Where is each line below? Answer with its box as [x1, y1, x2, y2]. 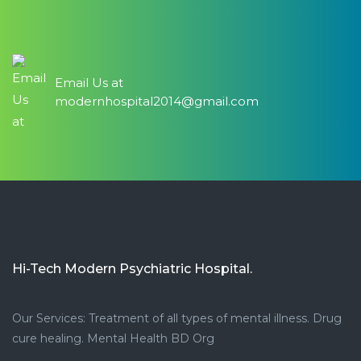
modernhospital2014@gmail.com [55, 93, 259, 109]
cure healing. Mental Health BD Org [12, 330, 214, 346]
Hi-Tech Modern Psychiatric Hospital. [12, 260, 252, 276]
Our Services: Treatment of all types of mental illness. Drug [12, 310, 342, 326]
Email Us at [55, 74, 123, 90]
